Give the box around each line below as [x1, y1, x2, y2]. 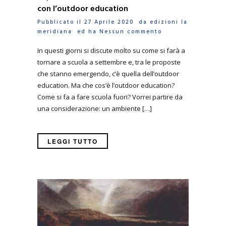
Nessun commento [99, 27, 162, 36]
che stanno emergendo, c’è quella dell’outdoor [37, 69, 179, 79]
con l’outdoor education [37, 2, 128, 16]
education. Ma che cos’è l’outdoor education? [37, 81, 175, 90]
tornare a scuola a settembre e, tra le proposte [37, 58, 181, 67]
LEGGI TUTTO [47, 136, 98, 146]
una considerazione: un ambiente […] [37, 104, 152, 114]
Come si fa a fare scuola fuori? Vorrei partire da [37, 92, 183, 102]
